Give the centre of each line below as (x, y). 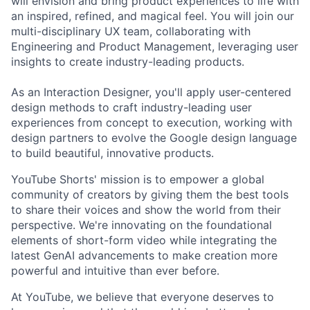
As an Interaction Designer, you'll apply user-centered (151, 92)
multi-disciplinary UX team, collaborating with (131, 31)
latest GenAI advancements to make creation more (144, 256)
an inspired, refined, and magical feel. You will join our (153, 16)
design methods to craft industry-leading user (131, 108)
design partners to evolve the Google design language (154, 138)
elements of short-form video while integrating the (144, 240)
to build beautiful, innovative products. (112, 153)
